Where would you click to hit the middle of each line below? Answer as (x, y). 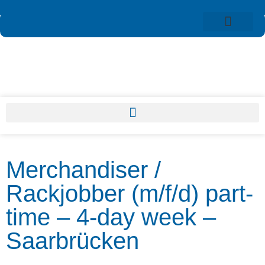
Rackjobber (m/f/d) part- (130, 193)
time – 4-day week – (111, 217)
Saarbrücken (72, 241)
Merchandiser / (83, 170)
